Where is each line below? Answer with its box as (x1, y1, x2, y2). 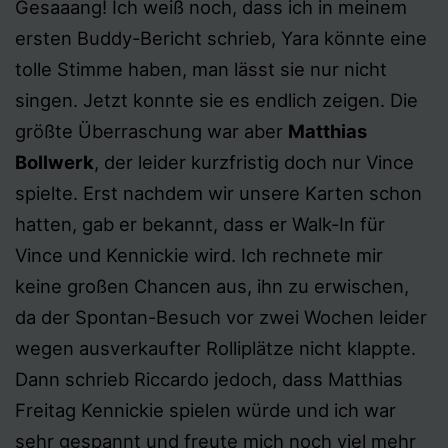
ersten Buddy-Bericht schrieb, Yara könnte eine (15, 27, 427, 49)
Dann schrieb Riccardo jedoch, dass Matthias (15, 368, 403, 390)
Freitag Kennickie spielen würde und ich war (15, 399, 396, 421)
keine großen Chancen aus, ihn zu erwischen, (15, 275, 409, 297)
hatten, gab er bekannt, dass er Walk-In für (15, 213, 385, 235)
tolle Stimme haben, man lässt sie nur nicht (15, 58, 387, 80)
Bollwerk (15, 151, 94, 173)
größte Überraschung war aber (15, 120, 288, 142)
